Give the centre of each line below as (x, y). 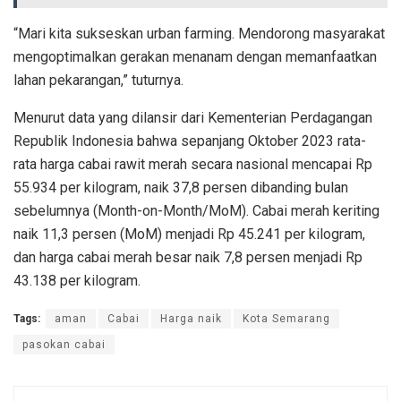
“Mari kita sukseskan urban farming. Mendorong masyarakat (199, 34)
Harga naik (191, 319)
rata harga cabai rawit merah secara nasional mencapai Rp (193, 165)
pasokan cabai (64, 345)
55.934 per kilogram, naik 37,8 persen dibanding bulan (181, 188)
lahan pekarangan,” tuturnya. (98, 81)
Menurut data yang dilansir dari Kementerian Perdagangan (193, 118)
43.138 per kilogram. (77, 281)
